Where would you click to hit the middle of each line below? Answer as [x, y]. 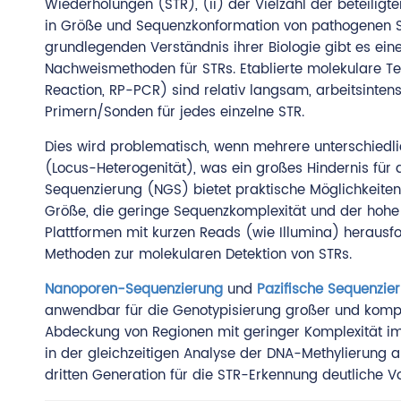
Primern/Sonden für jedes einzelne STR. [175, 112]
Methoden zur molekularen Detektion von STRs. [198, 255]
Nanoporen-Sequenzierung [134, 290]
